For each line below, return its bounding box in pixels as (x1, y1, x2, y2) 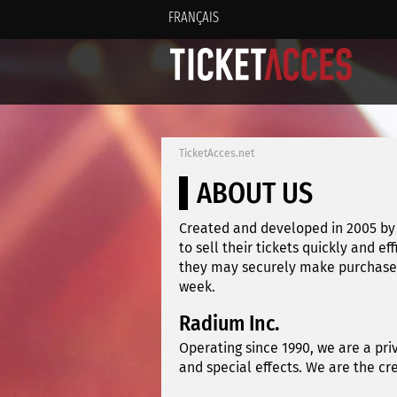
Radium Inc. (179, 311, 279, 337)
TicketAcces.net (179, 147, 254, 160)
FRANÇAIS (168, 9, 219, 26)
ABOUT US (197, 176, 313, 211)
